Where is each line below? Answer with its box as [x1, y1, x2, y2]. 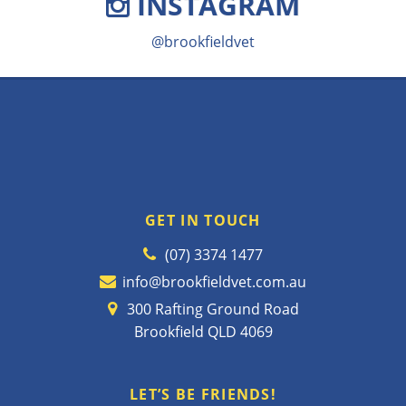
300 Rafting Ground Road [126, 299, 299, 319]
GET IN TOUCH [145, 210, 261, 230]
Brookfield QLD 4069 [133, 322, 273, 342]
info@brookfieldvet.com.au [122, 272, 306, 292]
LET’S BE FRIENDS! [129, 384, 277, 404]
